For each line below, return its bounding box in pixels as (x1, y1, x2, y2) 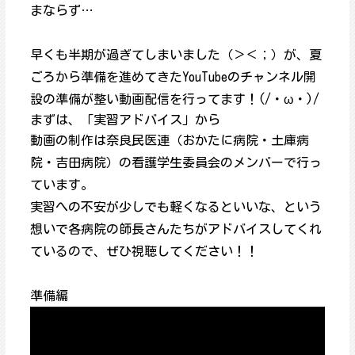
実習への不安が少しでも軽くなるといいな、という (29, 200, 322, 214)
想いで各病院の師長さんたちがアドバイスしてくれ (29, 223, 322, 236)
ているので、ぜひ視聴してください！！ (29, 245, 258, 258)
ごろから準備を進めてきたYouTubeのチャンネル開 (29, 71, 316, 84)
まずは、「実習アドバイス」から (29, 113, 220, 127)
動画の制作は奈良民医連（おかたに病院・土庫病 (29, 134, 309, 147)
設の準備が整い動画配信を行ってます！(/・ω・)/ (29, 93, 319, 106)
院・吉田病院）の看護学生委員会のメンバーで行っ (29, 156, 322, 170)
